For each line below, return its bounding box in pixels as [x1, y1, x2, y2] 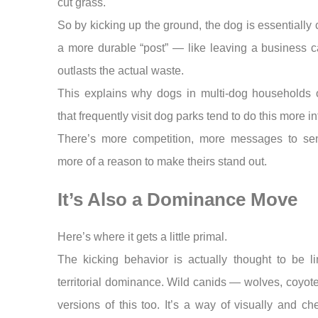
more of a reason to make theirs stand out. [57, 155, 267, 168]
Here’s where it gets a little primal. [57, 231, 227, 243]
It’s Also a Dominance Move [57, 190, 297, 210]
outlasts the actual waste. [57, 64, 184, 77]
